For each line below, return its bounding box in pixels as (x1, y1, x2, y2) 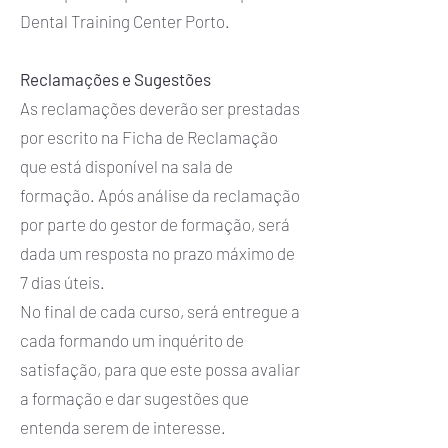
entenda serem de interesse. (20, 417, 226, 437)
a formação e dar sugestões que (20, 388, 249, 408)
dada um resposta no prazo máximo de (20, 243, 295, 263)
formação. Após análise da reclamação (20, 185, 300, 205)
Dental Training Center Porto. (20, 11, 230, 31)
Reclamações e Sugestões (20, 69, 214, 89)
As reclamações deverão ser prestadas (20, 98, 300, 118)
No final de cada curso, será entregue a (20, 301, 300, 321)
